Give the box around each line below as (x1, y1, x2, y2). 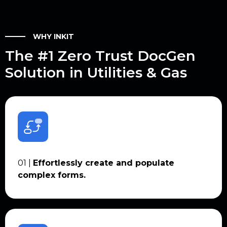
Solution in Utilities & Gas (5, 63, 187, 81)
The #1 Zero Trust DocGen (5, 47, 196, 64)
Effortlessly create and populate (33, 158, 174, 168)
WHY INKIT (33, 31, 74, 41)
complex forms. (18, 170, 86, 180)
